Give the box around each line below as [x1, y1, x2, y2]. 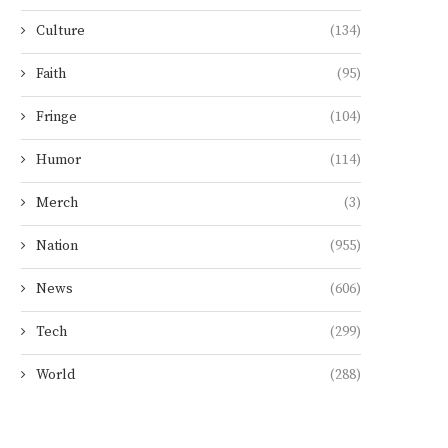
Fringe [36, 108, 77, 126]
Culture [36, 22, 85, 40]
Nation [36, 237, 78, 255]
